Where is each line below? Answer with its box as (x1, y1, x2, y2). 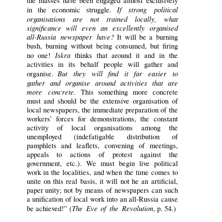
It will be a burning (114, 32, 178, 42)
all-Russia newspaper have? (26, 32, 114, 42)
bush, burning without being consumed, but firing (26, 41, 178, 51)
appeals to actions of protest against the (26, 150, 178, 160)
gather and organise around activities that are (26, 78, 178, 88)
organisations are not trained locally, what (26, 14, 178, 24)
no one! (26, 51, 55, 60)
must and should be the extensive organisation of (26, 96, 178, 106)
